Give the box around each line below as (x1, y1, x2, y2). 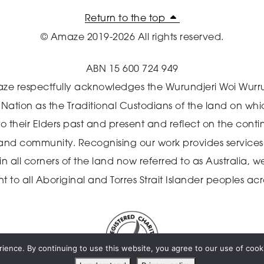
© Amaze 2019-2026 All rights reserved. (40, 32, 224, 42)
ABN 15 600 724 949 (85, 64, 179, 74)
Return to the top (84, 14, 168, 24)
